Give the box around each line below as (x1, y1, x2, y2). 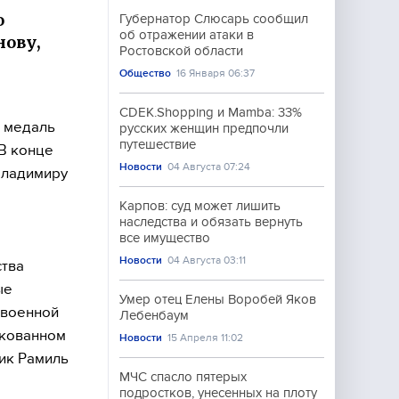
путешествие (119, 137, 196, 151)
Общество (119, 67, 171, 79)
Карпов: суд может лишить (119, 199, 281, 213)
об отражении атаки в (119, 28, 254, 42)
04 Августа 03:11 (167, 254, 247, 266)
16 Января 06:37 (176, 67, 256, 79)
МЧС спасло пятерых (119, 370, 247, 384)
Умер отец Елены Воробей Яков (119, 292, 316, 306)
